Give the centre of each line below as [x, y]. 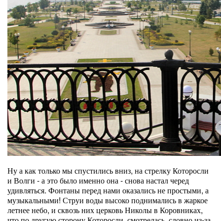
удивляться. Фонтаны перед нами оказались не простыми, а [108, 190]
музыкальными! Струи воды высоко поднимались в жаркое [108, 200]
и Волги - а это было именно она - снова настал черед [98, 180]
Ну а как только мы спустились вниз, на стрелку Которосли [108, 170]
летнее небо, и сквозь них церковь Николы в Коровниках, [105, 210]
